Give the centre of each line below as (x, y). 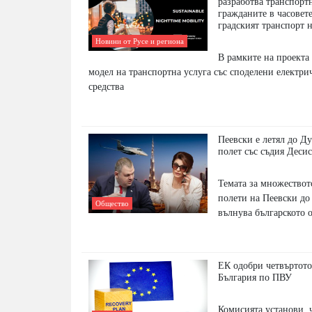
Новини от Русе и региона (140, 41)
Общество (112, 204)
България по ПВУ (255, 278)
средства (106, 87)
